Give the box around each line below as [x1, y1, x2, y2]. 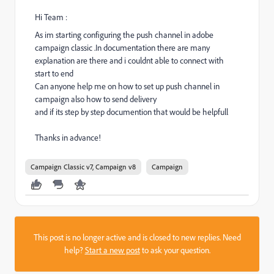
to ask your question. [139, 245, 210, 256]
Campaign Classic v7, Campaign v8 [31, 162, 136, 171]
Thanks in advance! [35, 132, 101, 143]
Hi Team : [35, 12, 67, 23]
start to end [35, 68, 73, 79]
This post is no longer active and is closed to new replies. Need [33, 232, 241, 243]
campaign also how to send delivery [35, 94, 157, 105]
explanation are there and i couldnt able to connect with [35, 55, 224, 66]
